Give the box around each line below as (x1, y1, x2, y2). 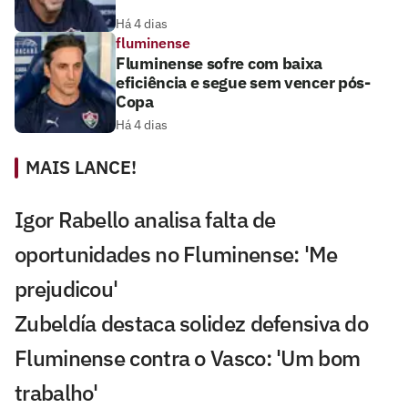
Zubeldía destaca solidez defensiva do (15, 308, 369, 338)
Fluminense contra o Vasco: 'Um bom (15, 342, 361, 372)
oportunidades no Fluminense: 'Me (15, 239, 338, 269)
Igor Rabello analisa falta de (15, 204, 276, 234)
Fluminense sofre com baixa (116, 52, 323, 74)
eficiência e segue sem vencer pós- (116, 71, 371, 93)
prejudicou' (15, 273, 118, 303)
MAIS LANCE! (25, 154, 137, 179)
